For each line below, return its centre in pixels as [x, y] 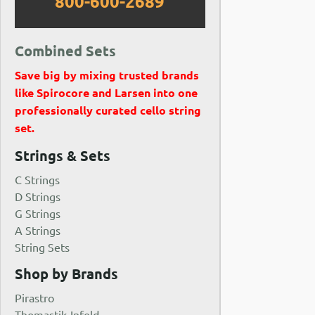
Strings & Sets [63, 155]
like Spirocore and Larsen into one [107, 93]
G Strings [38, 213]
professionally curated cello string [108, 110]
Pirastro [35, 298]
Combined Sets [66, 51]
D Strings [38, 196]
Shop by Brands [67, 274]
